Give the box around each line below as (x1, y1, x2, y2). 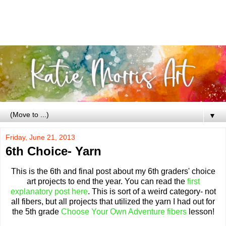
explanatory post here (10, 187, 88, 196)
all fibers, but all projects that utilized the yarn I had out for (11, 197, 215, 206)
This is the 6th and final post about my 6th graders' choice (11, 167, 215, 176)
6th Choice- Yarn (6, 144, 101, 158)
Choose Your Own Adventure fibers (61, 207, 187, 216)
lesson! (186, 207, 214, 216)
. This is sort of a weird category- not (87, 187, 216, 196)
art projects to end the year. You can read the (26, 177, 187, 186)
